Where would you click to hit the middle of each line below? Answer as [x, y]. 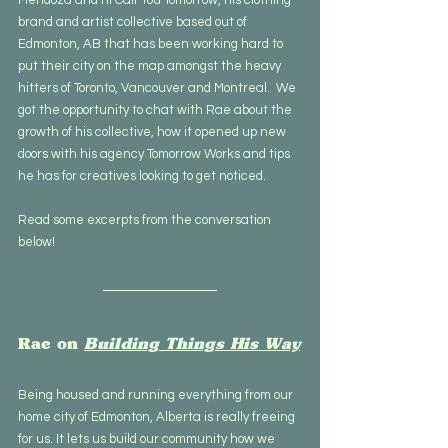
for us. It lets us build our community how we [148, 438]
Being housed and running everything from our [157, 394]
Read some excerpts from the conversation [146, 219]
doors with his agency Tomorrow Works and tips [155, 153]
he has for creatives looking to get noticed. [143, 175]
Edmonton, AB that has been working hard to [152, 43]
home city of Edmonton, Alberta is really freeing [158, 416]
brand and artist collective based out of [134, 21]
